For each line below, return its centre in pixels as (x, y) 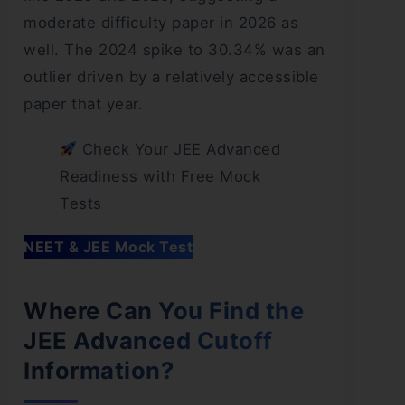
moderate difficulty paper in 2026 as (161, 23)
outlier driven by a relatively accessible (171, 77)
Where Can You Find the (164, 311)
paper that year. (83, 104)
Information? (99, 371)
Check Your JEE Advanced (179, 150)
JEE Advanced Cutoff (148, 341)
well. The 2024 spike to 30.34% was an (174, 50)
